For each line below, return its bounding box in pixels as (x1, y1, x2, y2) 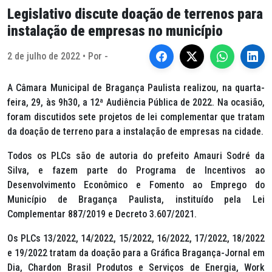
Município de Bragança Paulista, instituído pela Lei (7, 194, 265, 205)
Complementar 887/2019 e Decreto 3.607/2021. (7, 208, 197, 220)
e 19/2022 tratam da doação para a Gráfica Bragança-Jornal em (7, 247, 265, 259)
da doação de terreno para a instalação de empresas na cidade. (7, 126, 263, 137)
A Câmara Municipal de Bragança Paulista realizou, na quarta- (7, 82, 265, 93)
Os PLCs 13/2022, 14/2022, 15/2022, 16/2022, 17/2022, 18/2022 (7, 233, 265, 244)
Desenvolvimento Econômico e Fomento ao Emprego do (7, 179, 265, 191)
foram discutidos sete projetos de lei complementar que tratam (7, 111, 265, 123)
